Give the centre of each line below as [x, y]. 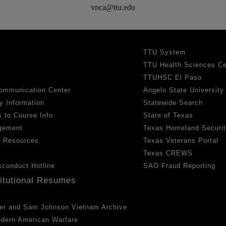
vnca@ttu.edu [113, 7]
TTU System [165, 52]
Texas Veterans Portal [181, 140]
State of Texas [168, 115]
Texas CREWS [168, 153]
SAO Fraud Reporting [180, 165]
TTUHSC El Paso [173, 77]
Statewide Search [173, 102]
